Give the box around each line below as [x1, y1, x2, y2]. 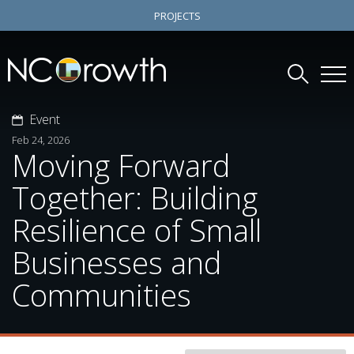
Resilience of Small [12, 209, 262, 250]
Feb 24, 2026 [12, 132, 70, 147]
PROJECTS [153, 8, 201, 23]
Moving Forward [12, 144, 230, 186]
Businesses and [12, 241, 221, 283]
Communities [12, 273, 191, 315]
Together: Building [12, 176, 258, 218]
